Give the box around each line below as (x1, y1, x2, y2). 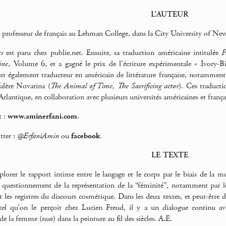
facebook (71, 130, 100, 141)
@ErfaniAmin (17, 130, 59, 141)
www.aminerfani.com (8, 111, 77, 122)
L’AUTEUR (150, 9, 189, 20)
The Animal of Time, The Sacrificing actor (50, 81, 179, 92)
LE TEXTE (151, 149, 188, 160)
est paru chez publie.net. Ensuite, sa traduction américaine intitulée (3, 47, 222, 59)
